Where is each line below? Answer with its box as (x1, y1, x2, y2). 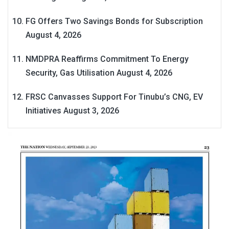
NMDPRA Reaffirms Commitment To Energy (26, 54, 189, 64)
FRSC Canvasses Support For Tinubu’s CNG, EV (26, 92, 203, 102)
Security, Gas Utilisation (26, 68, 114, 78)
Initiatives (26, 106, 61, 116)
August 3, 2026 (63, 106, 119, 116)
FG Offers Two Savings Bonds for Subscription (26, 16, 203, 27)
